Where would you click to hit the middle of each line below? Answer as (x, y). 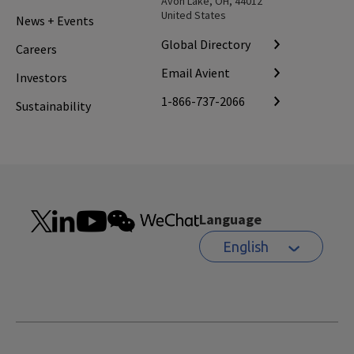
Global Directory (206, 44)
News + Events (55, 21)
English (245, 247)
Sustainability (53, 106)
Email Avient (196, 73)
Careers (36, 49)
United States (194, 15)
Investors (41, 77)
